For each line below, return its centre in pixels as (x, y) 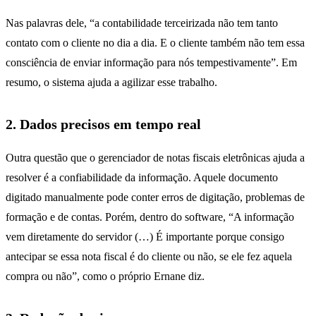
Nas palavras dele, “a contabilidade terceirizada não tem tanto (142, 23)
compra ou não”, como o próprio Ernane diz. (105, 276)
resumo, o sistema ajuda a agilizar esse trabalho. (111, 82)
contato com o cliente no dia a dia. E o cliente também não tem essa (155, 42)
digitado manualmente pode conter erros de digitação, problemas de (155, 197)
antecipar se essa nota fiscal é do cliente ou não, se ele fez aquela (149, 256)
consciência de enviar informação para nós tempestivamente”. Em (151, 62)
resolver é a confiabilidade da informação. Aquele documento (142, 177)
